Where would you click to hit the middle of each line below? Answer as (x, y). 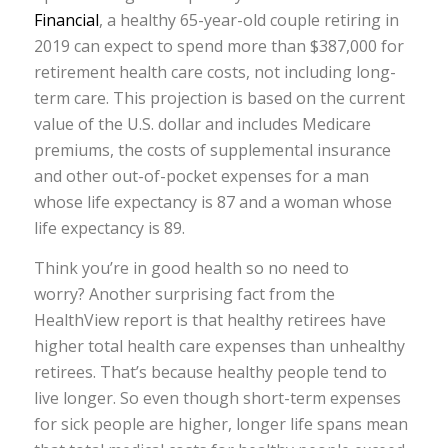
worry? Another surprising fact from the (184, 293)
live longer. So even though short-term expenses (217, 397)
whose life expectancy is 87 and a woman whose (212, 202)
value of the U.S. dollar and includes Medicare (202, 124)
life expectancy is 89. (109, 228)
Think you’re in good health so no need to (191, 267)
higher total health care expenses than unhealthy (219, 345)
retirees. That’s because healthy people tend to (210, 371)
